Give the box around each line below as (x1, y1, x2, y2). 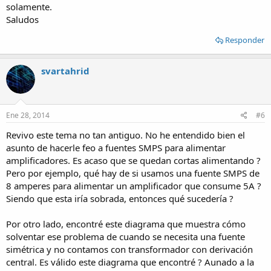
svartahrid (41, 64, 90, 77)
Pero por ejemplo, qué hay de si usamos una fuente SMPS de (6, 167, 260, 179)
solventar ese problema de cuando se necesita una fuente (6, 230, 245, 243)
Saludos (6, 13, 39, 25)
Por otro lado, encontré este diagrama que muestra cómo (6, 218, 246, 230)
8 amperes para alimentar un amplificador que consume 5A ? (6, 180, 261, 192)
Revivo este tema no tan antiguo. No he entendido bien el (6, 129, 245, 141)
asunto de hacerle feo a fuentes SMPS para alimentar (6, 142, 226, 154)
